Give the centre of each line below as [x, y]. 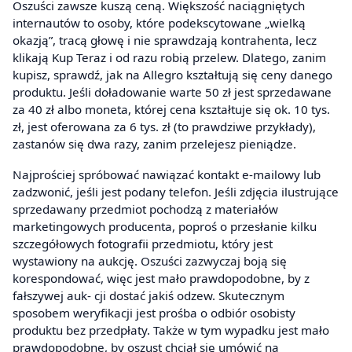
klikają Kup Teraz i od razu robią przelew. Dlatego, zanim [169, 57]
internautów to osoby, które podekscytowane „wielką [159, 22]
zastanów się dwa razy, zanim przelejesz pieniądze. [154, 143]
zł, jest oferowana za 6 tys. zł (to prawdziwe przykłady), [164, 126]
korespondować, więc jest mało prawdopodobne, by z [161, 278]
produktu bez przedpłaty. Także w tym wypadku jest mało [171, 330]
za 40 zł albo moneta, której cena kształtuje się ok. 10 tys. [171, 109]
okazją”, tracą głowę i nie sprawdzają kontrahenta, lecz [165, 40]
